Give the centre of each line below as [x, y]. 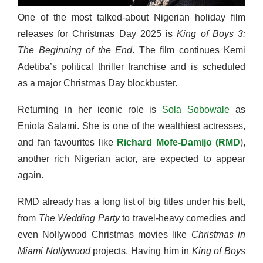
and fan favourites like [67, 143]
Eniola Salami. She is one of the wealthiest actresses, [131, 126]
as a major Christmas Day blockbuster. [99, 83]
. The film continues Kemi [189, 50]
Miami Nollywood [54, 251]
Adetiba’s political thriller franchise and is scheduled [131, 67]
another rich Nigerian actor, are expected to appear [131, 159]
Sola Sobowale [193, 110]
